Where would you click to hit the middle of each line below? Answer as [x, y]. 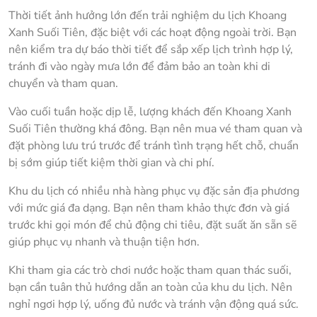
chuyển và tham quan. [63, 84]
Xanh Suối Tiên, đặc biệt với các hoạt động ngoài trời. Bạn [152, 33]
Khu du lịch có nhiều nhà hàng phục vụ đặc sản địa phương [154, 191]
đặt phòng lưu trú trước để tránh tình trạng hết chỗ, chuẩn [154, 146]
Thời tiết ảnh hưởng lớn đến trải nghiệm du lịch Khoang [148, 16]
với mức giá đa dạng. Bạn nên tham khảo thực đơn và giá [149, 208]
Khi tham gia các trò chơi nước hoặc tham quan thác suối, [150, 271]
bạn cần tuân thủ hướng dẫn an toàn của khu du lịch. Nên [150, 288]
